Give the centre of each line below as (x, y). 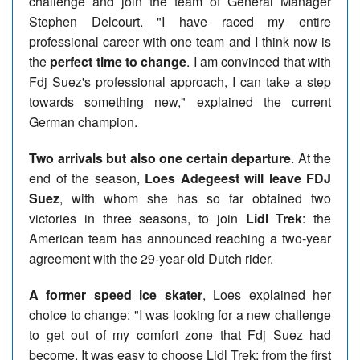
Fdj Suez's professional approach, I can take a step (180, 81)
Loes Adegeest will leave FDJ (238, 178)
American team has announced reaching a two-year (180, 238)
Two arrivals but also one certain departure (160, 157)
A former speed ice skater (116, 294)
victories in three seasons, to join (137, 218)
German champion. (83, 121)
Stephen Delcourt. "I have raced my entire (180, 21)
